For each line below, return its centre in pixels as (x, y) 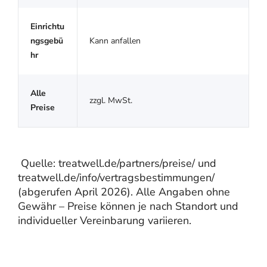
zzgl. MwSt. (111, 100)
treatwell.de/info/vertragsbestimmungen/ (116, 177)
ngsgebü (47, 41)
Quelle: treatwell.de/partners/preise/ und (117, 163)
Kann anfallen (115, 41)
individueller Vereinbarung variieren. (105, 220)
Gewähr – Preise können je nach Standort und (128, 206)
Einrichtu (47, 26)
